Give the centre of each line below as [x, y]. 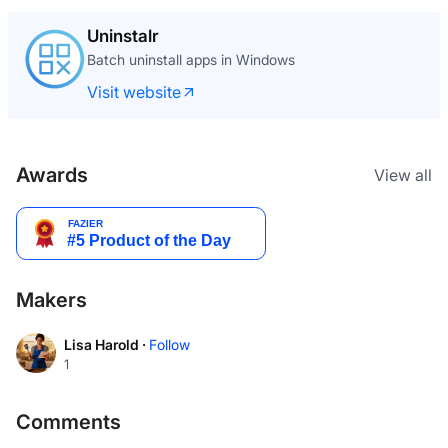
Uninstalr [123, 36]
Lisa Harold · [106, 344]
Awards [52, 175]
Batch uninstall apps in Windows [191, 60]
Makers [51, 300]
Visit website [134, 92]
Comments [68, 422]
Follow [169, 345]
